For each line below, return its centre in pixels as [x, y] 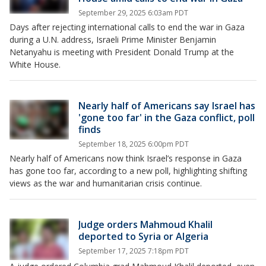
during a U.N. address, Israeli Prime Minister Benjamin [113, 39]
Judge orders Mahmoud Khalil [145, 224]
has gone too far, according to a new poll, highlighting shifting [128, 171]
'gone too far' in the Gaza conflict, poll [167, 118]
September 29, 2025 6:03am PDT [133, 13]
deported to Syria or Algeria [143, 236]
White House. [35, 64]
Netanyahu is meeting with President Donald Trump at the [122, 52]
